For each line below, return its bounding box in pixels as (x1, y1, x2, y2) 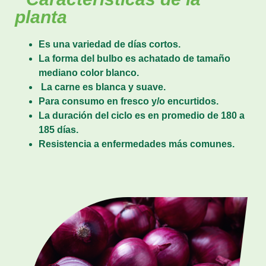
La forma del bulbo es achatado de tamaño (39, 53, 230, 64)
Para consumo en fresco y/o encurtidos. (39, 96, 218, 106)
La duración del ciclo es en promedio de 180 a (39, 110, 245, 121)
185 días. (39, 124, 78, 135)
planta (15, 7, 67, 27)
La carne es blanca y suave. (39, 81, 166, 92)
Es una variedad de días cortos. (39, 39, 180, 49)
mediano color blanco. (39, 67, 139, 78)
